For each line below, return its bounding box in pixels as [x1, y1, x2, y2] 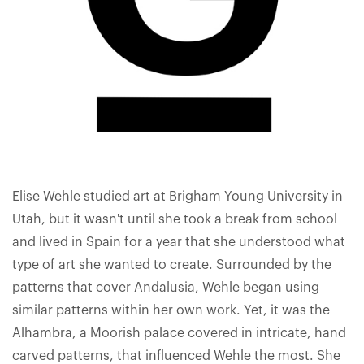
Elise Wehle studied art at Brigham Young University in [12, 190, 343, 203]
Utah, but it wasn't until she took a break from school [12, 213, 337, 226]
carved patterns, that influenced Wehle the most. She [12, 349, 340, 362]
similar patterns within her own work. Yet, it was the [12, 304, 330, 317]
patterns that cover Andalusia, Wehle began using [12, 281, 319, 294]
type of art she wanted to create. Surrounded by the [12, 258, 331, 271]
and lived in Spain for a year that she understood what [12, 236, 345, 249]
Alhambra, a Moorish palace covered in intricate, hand [12, 327, 346, 340]
